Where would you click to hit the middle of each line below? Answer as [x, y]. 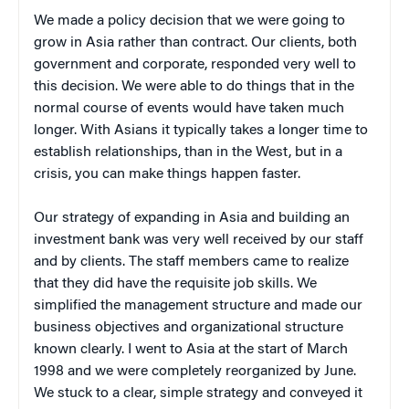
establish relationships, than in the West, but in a [188, 152]
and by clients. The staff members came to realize [191, 262]
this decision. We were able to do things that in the [194, 86]
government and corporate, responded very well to [195, 64]
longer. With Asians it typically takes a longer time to [201, 130]
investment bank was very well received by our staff [199, 240]
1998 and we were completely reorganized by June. [195, 371]
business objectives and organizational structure [189, 327]
